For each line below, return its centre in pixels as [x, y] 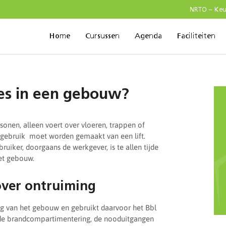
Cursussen [102, 36]
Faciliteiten [196, 36]
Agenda [148, 36]
